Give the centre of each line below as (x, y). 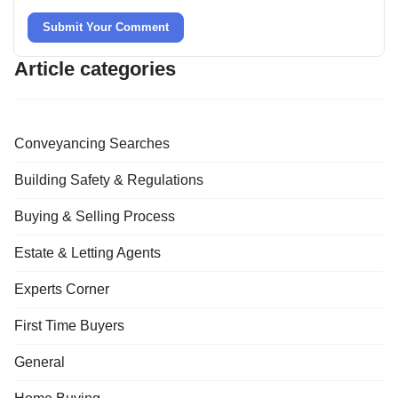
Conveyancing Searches (92, 143)
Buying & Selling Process (95, 216)
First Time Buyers (69, 325)
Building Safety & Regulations (109, 179)
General (40, 362)
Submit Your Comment (106, 27)
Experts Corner (62, 289)
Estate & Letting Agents (88, 252)
